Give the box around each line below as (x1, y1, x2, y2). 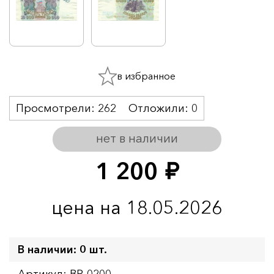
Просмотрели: (16, 101, 98, 115)
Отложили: (128, 101, 191, 115)
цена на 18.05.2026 (51, 195, 223, 219)
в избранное (117, 69, 176, 82)
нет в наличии (96, 130, 178, 146)
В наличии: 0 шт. (18, 242, 107, 256)
